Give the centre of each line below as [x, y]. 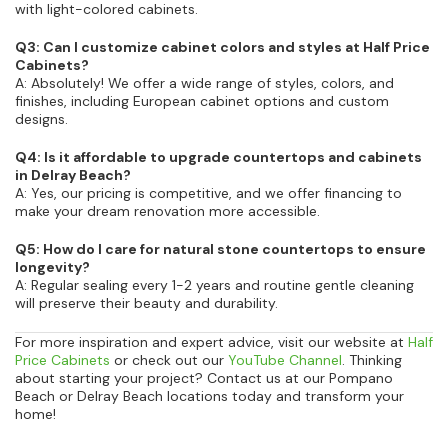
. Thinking [372, 360]
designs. [41, 119]
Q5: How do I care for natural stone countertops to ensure [220, 249]
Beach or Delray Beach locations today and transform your [209, 396]
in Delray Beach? [73, 175]
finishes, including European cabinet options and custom [202, 101]
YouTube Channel [285, 360]
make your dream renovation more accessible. [167, 211]
